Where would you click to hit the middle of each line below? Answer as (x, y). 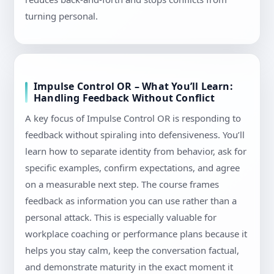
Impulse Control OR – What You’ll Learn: (133, 87)
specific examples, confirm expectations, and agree (132, 168)
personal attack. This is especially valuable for (121, 217)
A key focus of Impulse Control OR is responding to (133, 118)
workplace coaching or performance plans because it (136, 234)
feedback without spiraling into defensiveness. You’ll (135, 135)
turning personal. (61, 16)
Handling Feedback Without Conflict (124, 98)
